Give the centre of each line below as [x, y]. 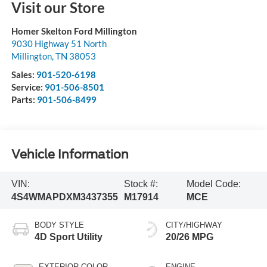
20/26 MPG [190, 237]
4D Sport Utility [68, 237]
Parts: [24, 100]
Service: [28, 87]
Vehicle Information [70, 154]
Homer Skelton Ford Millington [74, 31]
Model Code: [214, 184]
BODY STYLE [59, 225]
